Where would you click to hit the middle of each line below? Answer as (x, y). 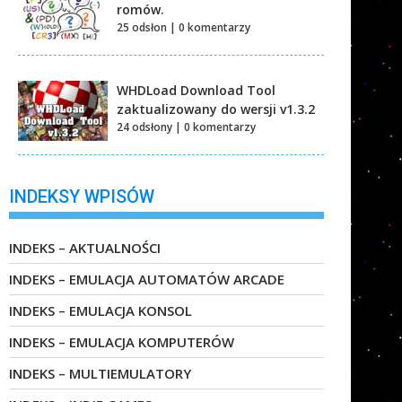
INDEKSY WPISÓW (82, 197)
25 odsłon (142, 27)
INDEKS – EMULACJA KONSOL (100, 311)
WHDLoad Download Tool (196, 90)
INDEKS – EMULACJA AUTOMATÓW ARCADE (147, 280)
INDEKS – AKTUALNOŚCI (85, 248)
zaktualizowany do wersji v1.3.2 (216, 109)
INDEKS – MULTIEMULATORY (100, 374)
